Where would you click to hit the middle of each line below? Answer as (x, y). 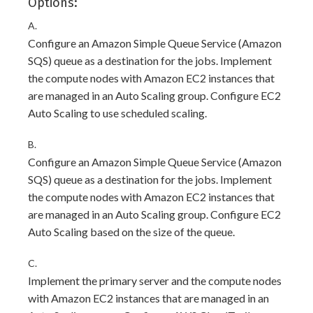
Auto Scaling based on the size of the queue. (131, 232)
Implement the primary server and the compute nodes (155, 281)
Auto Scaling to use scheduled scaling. (117, 113)
